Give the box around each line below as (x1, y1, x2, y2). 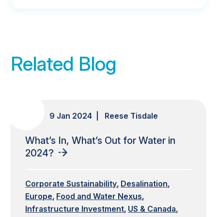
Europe (25, 191, 53, 201)
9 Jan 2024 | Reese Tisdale (49, 110, 158, 121)
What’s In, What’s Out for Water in (25, 134, 176, 146)
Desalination (121, 178, 168, 188)
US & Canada (128, 203, 176, 214)
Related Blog (11, 51, 117, 76)
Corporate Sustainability (25, 178, 117, 188)
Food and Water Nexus (56, 191, 142, 201)
